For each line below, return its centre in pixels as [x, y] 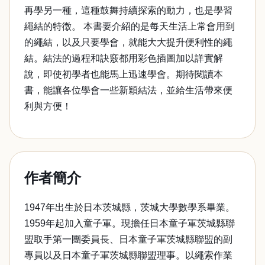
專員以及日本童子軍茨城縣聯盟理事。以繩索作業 [128, 255]
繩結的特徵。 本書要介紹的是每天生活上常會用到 [130, 26]
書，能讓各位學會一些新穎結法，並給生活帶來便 [128, 90]
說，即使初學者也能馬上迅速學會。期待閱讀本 [124, 74]
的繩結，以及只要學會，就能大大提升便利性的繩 [128, 42]
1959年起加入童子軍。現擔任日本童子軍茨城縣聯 [130, 223]
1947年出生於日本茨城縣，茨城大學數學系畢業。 [130, 207]
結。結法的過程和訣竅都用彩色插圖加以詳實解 [124, 58]
